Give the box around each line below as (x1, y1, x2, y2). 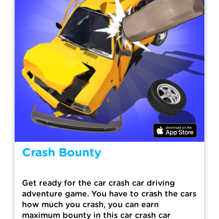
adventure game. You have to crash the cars (22, 190, 197, 198)
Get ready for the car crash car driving (22, 179, 175, 187)
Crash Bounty (22, 147, 101, 159)
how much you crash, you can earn (22, 201, 159, 209)
